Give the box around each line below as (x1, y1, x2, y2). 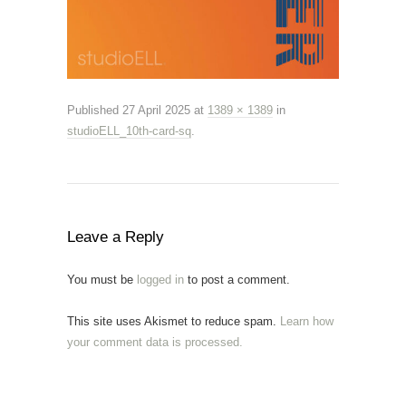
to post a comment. (184, 273, 290, 286)
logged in (137, 273, 184, 286)
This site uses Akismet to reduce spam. (67, 314, 280, 328)
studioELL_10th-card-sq (67, 124, 191, 138)
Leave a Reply (67, 228, 164, 246)
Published (67, 103, 119, 117)
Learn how (280, 314, 333, 328)
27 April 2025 (122, 103, 190, 117)
